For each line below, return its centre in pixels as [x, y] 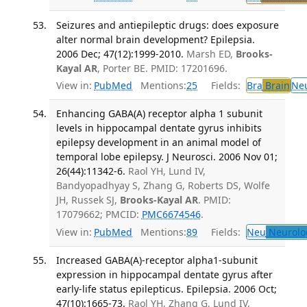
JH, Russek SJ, [88, 200]
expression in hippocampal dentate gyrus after [164, 274]
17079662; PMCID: [99, 214]
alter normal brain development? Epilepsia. [155, 39]
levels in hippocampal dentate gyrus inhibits [159, 128]
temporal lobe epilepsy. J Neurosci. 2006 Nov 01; [167, 157]
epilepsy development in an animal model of [158, 143]
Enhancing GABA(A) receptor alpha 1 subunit [159, 114]
